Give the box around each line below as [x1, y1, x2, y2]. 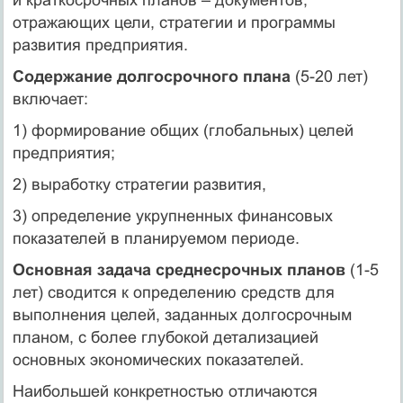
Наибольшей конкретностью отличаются [12, 381, 318, 400]
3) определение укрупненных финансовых [12, 206, 333, 225]
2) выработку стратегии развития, [12, 175, 266, 193]
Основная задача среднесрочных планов [12, 260, 345, 279]
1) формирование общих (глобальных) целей [12, 121, 354, 139]
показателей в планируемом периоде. [12, 228, 300, 247]
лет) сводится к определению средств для [12, 282, 335, 301]
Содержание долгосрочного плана [12, 67, 291, 85]
